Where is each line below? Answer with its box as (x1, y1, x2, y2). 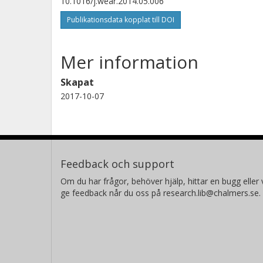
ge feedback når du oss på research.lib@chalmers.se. (60, 187, 261, 198)
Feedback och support (60, 156, 174, 171)
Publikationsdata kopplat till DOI (67, 14, 174, 25)
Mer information (60, 49, 198, 74)
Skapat (60, 75, 94, 89)
